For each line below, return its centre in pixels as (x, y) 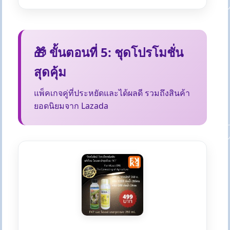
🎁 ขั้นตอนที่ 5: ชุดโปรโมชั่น (109, 52)
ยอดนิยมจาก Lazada (71, 106)
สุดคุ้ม (50, 72)
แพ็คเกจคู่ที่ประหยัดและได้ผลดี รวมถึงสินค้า (112, 93)
